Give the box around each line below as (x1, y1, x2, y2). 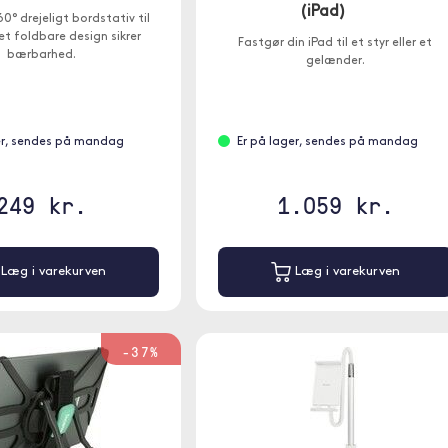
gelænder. (305, 55, 365, 67)
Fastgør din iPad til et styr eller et (238, 37, 433, 49)
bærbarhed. (6, 49, 76, 61)
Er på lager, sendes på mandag (236, 136, 418, 148)
